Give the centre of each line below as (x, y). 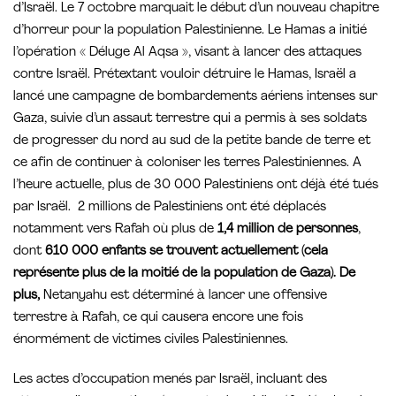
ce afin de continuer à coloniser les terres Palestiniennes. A (187, 164)
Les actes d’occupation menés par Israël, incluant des (170, 380)
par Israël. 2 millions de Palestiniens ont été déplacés (170, 208)
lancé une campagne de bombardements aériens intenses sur (195, 97)
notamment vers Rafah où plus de (115, 230)
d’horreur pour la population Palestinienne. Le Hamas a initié (190, 31)
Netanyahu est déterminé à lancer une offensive (185, 296)
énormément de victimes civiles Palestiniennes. (151, 340)
